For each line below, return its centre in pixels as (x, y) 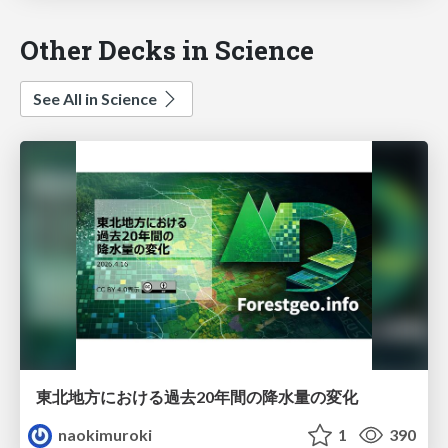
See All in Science (96, 98)
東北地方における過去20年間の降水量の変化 (197, 397)
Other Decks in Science (167, 49)
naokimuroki (104, 435)
